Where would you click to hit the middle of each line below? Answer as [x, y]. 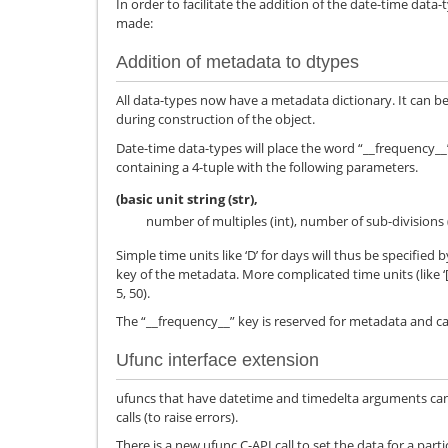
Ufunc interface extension [217, 359]
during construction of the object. [215, 119]
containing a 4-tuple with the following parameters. [267, 166]
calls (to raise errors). [177, 416]
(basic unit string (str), [187, 198]
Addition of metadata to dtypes [237, 61]
